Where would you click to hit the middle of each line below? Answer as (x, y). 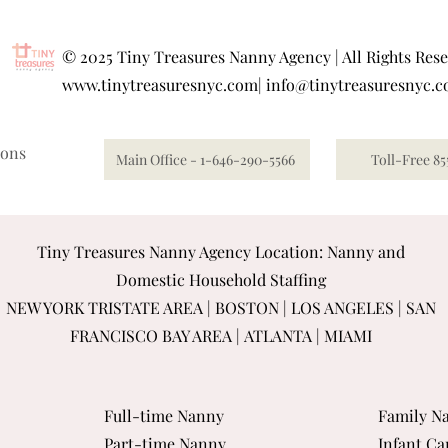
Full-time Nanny (164, 415)
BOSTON (246, 307)
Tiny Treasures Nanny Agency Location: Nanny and (220, 251)
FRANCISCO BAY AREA (150, 335)
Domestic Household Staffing (220, 279)
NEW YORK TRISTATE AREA (104, 307)
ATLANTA (277, 335)
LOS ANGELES (342, 307)
